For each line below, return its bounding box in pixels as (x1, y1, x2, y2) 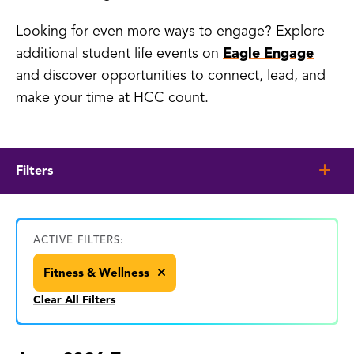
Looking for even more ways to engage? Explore (16, 21, 325, 40)
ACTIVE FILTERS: (33, 233, 124, 247)
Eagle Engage (223, 43, 314, 62)
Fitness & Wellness (43, 265, 153, 280)
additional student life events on (16, 43, 223, 62)
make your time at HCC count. (16, 88, 209, 106)
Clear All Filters (33, 292, 115, 307)
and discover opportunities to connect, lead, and (16, 66, 326, 84)
